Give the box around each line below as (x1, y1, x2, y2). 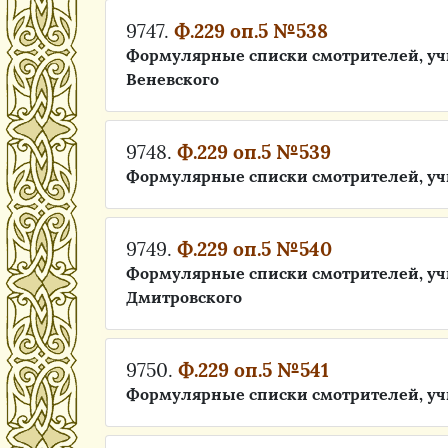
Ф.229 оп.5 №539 (177, 140, 331, 164)
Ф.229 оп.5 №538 (174, 19, 328, 43)
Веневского (126, 69, 219, 89)
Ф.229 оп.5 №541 (178, 358, 329, 382)
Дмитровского (126, 287, 242, 307)
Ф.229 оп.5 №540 (177, 237, 332, 261)
